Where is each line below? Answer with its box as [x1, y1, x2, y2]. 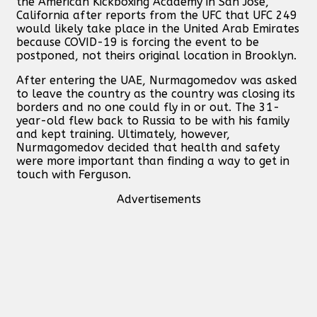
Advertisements [116, 192, 201, 206]
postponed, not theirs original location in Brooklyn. [16, 48, 296, 62]
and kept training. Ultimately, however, [16, 127, 230, 141]
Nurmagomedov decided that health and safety [16, 140, 279, 154]
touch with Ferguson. [16, 167, 131, 181]
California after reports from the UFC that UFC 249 [16, 8, 297, 22]
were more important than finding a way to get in [16, 154, 289, 168]
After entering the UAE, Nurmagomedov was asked [16, 73, 297, 87]
